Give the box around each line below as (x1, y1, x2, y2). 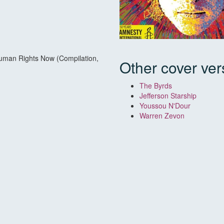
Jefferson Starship (139, 90, 196, 101)
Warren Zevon (139, 110, 184, 121)
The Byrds (139, 80, 172, 91)
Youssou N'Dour (139, 100, 190, 111)
